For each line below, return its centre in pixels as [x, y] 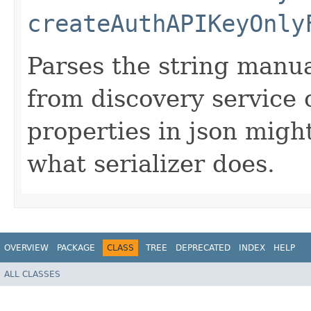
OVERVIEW [26, 247]
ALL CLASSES [32, 275]
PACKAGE [76, 247]
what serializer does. [151, 163]
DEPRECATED [203, 247]
